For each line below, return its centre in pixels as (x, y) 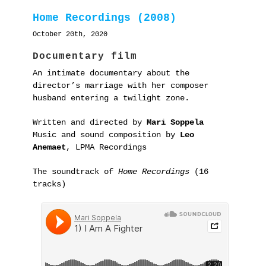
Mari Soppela (175, 123)
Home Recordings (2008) (104, 18)
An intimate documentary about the (111, 73)
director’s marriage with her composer (121, 86)
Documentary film (85, 56)
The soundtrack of (75, 172)
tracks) (49, 184)
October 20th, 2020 (70, 34)
